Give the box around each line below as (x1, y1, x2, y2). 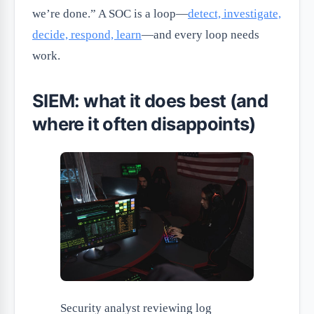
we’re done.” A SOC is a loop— (32, 7, 188, 21)
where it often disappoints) (32, 113, 256, 135)
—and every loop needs (142, 28, 259, 42)
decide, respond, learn (32, 28, 142, 42)
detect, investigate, (188, 7, 281, 21)
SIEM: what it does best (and (32, 90, 268, 112)
